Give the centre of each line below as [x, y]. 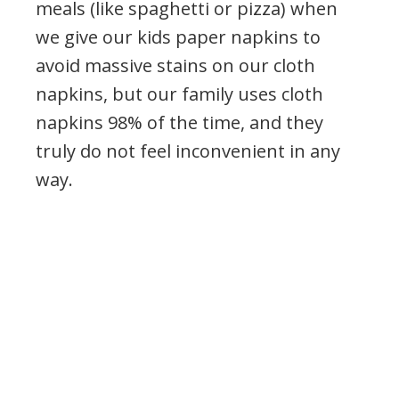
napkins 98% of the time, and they [179, 122]
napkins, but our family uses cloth [179, 94]
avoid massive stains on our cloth [175, 65]
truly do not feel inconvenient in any [188, 151]
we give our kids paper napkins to [178, 37]
